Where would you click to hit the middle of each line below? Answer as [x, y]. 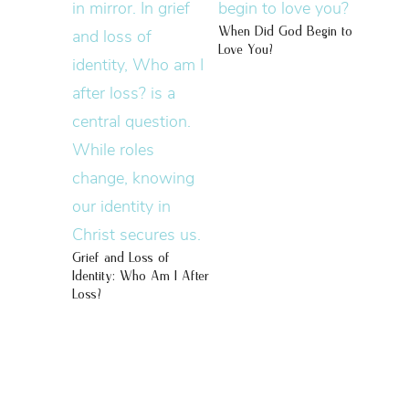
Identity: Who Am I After [140, 277]
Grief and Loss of [121, 258]
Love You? [245, 50]
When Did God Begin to [285, 32]
